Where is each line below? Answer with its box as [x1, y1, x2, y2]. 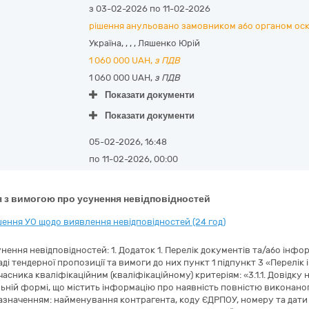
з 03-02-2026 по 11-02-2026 [88, 3, 210, 14]
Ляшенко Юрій [137, 38, 200, 48]
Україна [88, 38, 121, 48]
